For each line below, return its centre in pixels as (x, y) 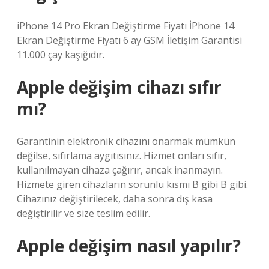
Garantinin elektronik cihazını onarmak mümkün (126, 141)
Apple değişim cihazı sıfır (119, 87)
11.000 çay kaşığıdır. (61, 55)
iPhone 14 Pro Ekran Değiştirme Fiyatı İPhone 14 (125, 26)
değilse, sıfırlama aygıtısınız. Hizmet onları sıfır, (122, 156)
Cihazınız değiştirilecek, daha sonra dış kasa (115, 199)
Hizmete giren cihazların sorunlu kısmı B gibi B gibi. (132, 184)
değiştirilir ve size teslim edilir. (83, 213)
